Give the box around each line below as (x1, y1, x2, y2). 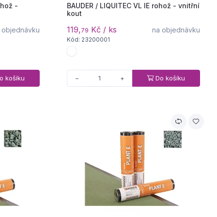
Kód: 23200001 (66, 35, 110, 43)
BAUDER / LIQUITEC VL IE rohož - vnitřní (66, 1, 200, 10)
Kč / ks (88, 24, 117, 34)
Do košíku (155, 74, 186, 82)
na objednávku (152, 25, 200, 34)
